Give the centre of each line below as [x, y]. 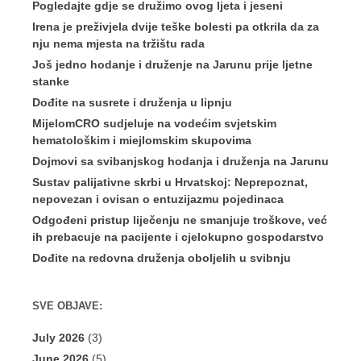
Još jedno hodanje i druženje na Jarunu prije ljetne [172, 65]
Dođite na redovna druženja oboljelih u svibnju [162, 258]
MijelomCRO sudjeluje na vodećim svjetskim [154, 124]
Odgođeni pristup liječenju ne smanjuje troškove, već [180, 220]
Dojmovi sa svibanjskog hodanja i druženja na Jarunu [180, 162]
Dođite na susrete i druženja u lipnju [132, 103]
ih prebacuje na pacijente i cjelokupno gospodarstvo [178, 237]
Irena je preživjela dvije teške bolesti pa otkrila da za [176, 27]
